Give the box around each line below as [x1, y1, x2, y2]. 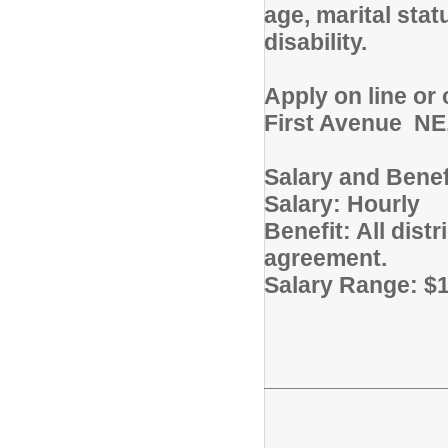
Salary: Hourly [264, 191, 420, 217]
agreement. [264, 245, 393, 271]
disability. [264, 29, 367, 55]
